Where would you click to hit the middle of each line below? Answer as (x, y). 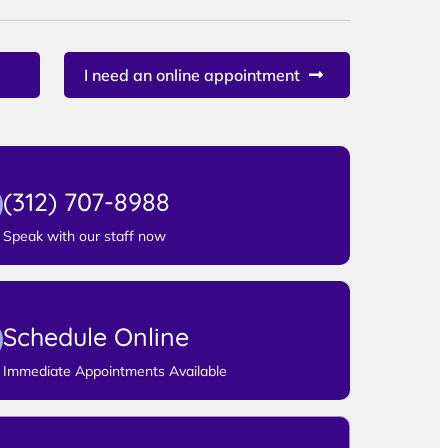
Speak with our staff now (84, 235)
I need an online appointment (192, 74)
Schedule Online (95, 336)
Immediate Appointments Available (114, 370)
